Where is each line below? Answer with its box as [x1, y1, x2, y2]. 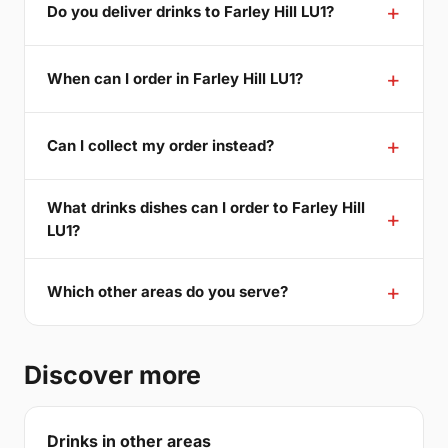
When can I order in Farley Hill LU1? [47, 69, 303, 89]
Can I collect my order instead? [47, 136, 274, 156]
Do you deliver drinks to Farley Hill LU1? [47, 2, 334, 22]
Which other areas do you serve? [47, 282, 288, 302]
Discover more [24, 359, 201, 390]
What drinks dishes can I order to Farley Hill [47, 197, 365, 217]
